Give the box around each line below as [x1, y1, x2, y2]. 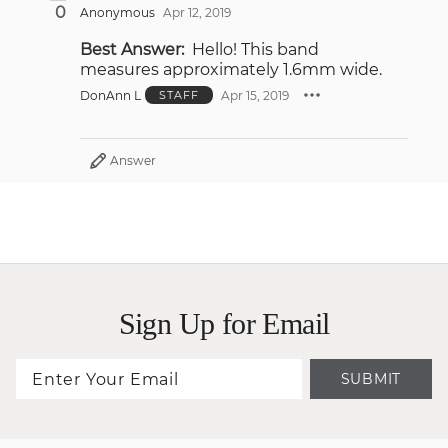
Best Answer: [80, 40, 184, 60]
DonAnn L [80, 87, 141, 103]
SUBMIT [340, 369, 401, 388]
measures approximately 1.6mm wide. [80, 60, 382, 80]
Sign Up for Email [118, 307, 330, 341]
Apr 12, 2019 [163, 5, 231, 21]
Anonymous [80, 5, 155, 21]
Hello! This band [192, 40, 319, 60]
